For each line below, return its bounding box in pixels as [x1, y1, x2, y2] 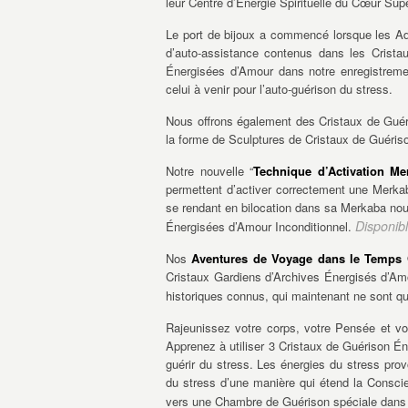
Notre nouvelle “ [166, 162, 254, 179]
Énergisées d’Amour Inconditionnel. [166, 218, 355, 235]
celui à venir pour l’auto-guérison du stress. [166, 80, 393, 97]
